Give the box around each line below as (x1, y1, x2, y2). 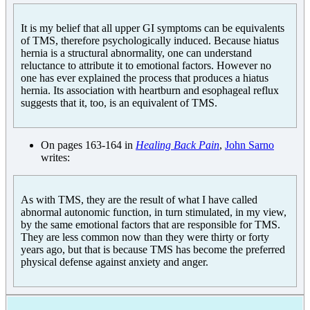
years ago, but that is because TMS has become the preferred (21, 243, 285, 255)
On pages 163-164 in (41, 138, 136, 151)
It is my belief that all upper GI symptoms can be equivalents (21, 21, 284, 34)
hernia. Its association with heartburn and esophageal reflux (21, 84, 279, 96)
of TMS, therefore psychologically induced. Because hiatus (21, 34, 279, 46)
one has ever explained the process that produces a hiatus (21, 71, 268, 84)
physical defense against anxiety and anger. (21, 255, 208, 268)
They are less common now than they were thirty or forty (21, 230, 269, 243)
